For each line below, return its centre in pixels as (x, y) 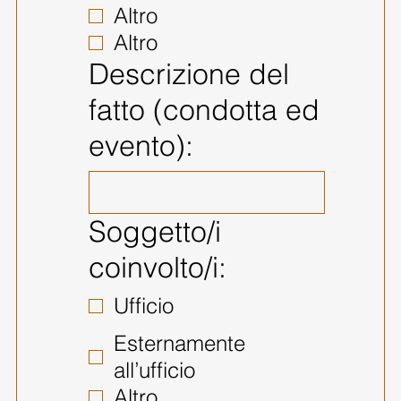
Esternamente (179, 343)
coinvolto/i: (157, 267)
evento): (141, 145)
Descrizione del (188, 73)
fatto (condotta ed (204, 109)
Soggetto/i (154, 231)
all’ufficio (154, 370)
